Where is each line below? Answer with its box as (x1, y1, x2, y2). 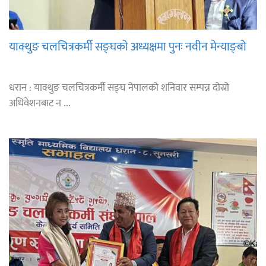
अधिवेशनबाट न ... (9, 95, 71, 112)
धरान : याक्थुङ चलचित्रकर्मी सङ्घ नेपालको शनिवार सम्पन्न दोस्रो (9, 80, 229, 97)
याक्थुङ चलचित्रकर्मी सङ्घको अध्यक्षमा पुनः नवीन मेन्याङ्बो (9, 37, 246, 58)
